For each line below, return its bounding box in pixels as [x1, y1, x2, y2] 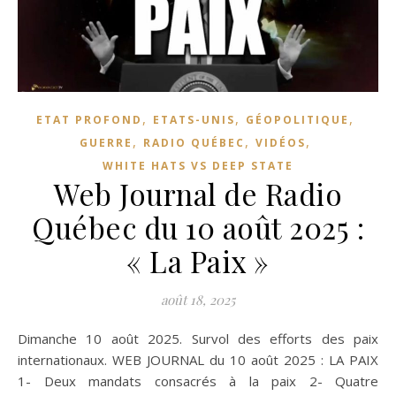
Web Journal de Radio [54, 173, 342, 213]
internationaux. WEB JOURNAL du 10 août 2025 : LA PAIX [18, 350, 378, 369]
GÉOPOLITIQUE [246, 111, 349, 127]
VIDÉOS [255, 134, 306, 150]
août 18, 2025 [161, 290, 235, 308]
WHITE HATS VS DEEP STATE [103, 157, 293, 173]
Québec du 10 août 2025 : [32, 207, 364, 247]
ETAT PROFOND [36, 111, 142, 127]
